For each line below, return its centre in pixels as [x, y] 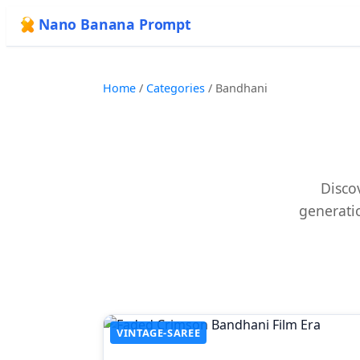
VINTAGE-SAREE [159, 332]
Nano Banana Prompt [115, 24]
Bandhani [241, 88]
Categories [176, 88]
